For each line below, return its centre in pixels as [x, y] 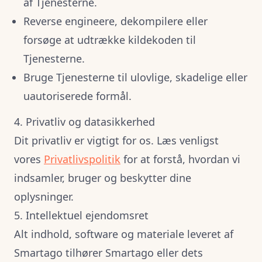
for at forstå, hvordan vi [180, 159]
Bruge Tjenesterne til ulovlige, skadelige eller [135, 77]
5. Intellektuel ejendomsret [81, 215]
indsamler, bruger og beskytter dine [103, 178]
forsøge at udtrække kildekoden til [110, 40]
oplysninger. [44, 196]
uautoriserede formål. [77, 96]
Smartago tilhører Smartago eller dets [108, 253]
